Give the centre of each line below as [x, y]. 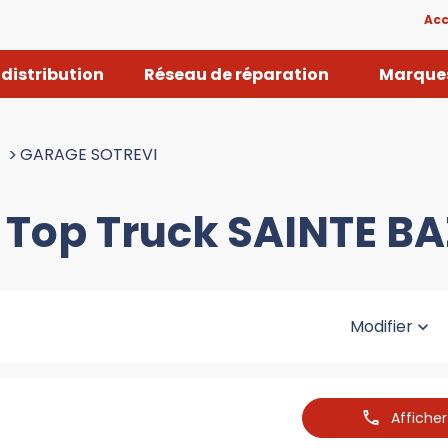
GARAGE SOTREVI [88, 154]
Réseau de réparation [237, 75]
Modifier [381, 326]
